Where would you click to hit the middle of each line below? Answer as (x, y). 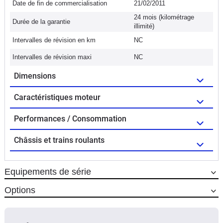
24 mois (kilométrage (164, 17)
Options (20, 190)
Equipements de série (48, 171)
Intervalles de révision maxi (52, 57)
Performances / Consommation (70, 118)
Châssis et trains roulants (59, 140)
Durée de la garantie (41, 21)
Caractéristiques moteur (57, 97)
